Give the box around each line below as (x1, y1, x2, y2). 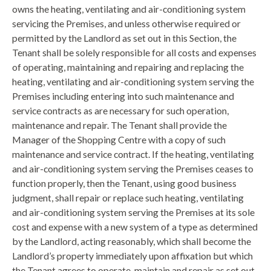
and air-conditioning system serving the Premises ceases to (12, 162, 253, 174)
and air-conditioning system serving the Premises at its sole (12, 206, 255, 218)
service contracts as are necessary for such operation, (12, 104, 229, 116)
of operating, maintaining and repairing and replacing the (12, 60, 244, 73)
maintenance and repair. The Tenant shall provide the (12, 119, 227, 131)
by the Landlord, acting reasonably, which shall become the (12, 235, 251, 247)
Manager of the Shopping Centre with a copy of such (12, 133, 226, 145)
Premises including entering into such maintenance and (12, 90, 234, 102)
